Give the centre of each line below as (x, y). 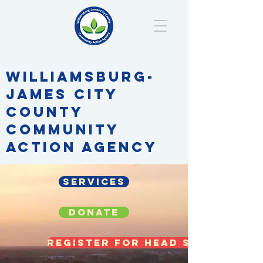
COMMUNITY (63, 129)
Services (94, 181)
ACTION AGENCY (82, 147)
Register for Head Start (135, 242)
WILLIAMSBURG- (80, 76)
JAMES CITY (62, 94)
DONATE (94, 212)
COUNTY (45, 112)
